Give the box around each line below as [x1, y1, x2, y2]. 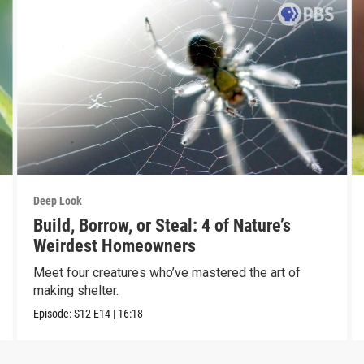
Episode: [32, 307, 74, 321]
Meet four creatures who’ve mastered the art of [32, 265, 301, 281]
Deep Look [32, 194, 82, 208]
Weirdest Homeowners [32, 236, 196, 257]
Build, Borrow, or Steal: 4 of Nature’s [32, 215, 291, 236]
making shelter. [32, 283, 119, 299]
